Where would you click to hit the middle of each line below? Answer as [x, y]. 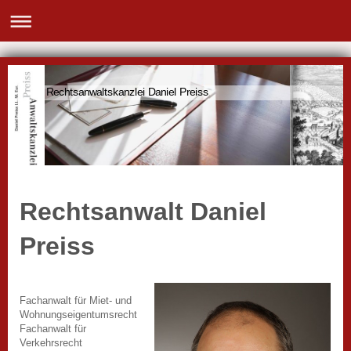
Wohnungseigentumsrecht [78, 314]
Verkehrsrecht [51, 342]
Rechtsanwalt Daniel [143, 211]
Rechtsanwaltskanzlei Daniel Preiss [128, 92]
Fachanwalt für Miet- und [76, 300]
